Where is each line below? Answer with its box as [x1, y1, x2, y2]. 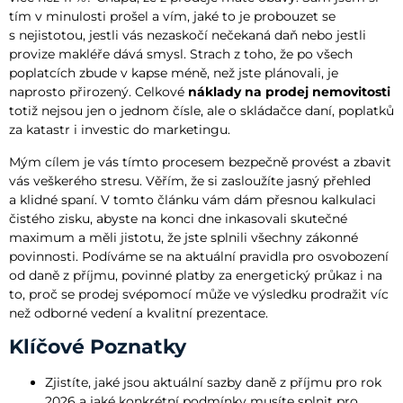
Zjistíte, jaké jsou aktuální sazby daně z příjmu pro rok [45, 373, 381, 390]
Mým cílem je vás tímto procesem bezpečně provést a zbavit [9, 153, 391, 170]
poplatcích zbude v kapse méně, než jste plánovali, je [9, 65, 338, 82]
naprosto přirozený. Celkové [9, 84, 188, 101]
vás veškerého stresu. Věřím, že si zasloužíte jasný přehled [9, 172, 371, 189]
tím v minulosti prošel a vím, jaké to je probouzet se [9, 8, 336, 25]
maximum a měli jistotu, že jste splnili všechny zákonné [9, 228, 358, 246]
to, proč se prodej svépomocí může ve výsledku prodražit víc [9, 285, 389, 302]
